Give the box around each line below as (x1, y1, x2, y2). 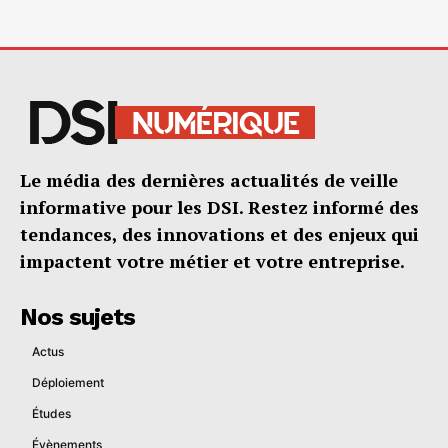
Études (32, 405, 71, 421)
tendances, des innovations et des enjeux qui (20, 221, 419, 246)
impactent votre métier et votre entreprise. (20, 248, 405, 273)
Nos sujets (20, 302, 135, 331)
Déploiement (32, 374, 104, 390)
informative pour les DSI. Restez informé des (20, 194, 419, 219)
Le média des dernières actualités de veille (20, 167, 398, 192)
